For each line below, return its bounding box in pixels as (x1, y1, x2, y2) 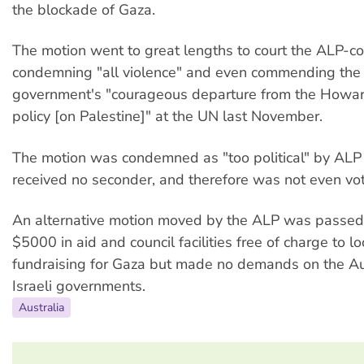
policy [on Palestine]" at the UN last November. (12, 106, 323, 127)
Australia (19, 300, 64, 316)
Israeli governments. (12, 276, 145, 297)
